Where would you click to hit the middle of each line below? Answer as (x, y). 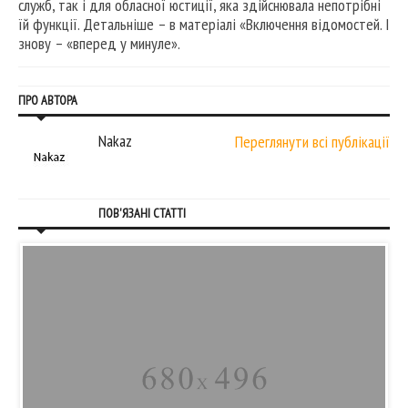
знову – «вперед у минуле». (99, 44)
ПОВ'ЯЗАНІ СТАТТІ (142, 214)
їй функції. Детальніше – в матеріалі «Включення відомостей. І (204, 25)
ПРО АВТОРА (48, 101)
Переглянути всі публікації (312, 142)
